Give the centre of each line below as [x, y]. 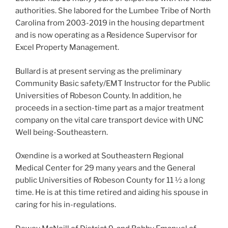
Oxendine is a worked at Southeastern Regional [99, 156]
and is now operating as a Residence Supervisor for [106, 35]
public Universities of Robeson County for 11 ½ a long [110, 180]
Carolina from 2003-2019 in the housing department [110, 23]
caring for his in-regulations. [66, 205]
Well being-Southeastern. [62, 132]
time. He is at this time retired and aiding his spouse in [112, 193]
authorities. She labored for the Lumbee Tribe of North [113, 11]
